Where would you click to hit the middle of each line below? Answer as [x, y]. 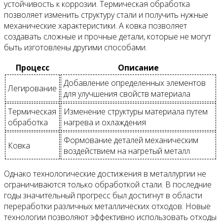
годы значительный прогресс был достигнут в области [103, 195]
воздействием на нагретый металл [127, 151]
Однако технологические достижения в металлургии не [105, 173]
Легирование [32, 88]
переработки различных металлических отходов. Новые [107, 206]
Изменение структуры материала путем [136, 111]
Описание [138, 67]
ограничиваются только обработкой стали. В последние [108, 184]
